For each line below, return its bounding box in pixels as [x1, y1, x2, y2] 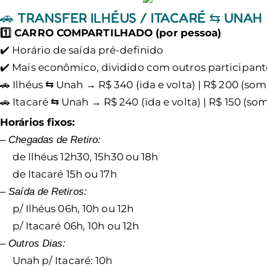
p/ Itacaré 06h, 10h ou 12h [12, 220, 139, 232]
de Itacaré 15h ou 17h [12, 168, 117, 181]
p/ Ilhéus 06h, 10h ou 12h [12, 203, 134, 215]
